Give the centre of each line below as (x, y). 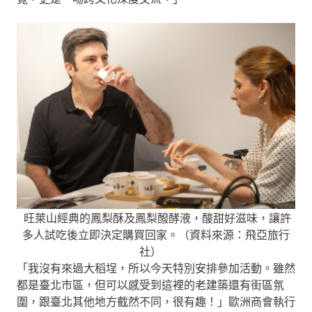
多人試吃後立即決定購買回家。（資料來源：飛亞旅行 (156, 235)
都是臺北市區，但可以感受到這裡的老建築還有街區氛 (150, 285)
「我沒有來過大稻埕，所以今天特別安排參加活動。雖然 (156, 268)
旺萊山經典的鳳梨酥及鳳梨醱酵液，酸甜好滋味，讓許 (156, 218)
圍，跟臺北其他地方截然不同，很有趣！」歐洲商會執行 (156, 302)
